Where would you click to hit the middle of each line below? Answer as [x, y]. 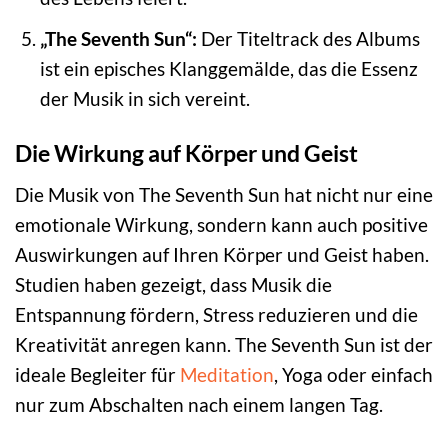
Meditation [227, 374]
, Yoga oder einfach [353, 374]
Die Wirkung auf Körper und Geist [186, 153]
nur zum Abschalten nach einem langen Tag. [199, 404]
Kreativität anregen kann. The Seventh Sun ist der [224, 344]
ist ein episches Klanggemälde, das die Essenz [228, 69]
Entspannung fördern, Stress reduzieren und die [216, 314]
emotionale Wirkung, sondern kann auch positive [221, 224]
